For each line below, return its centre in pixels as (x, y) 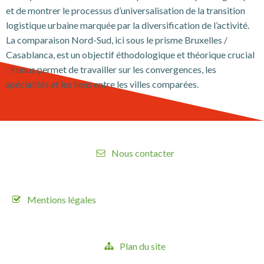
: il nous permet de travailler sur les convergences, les (111, 69)
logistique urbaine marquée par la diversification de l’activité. (128, 25)
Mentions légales (62, 199)
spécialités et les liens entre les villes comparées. (102, 84)
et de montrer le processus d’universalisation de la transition (126, 10)
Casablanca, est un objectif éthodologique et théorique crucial (130, 55)
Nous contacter (143, 153)
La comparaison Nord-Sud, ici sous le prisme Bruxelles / (117, 40)
